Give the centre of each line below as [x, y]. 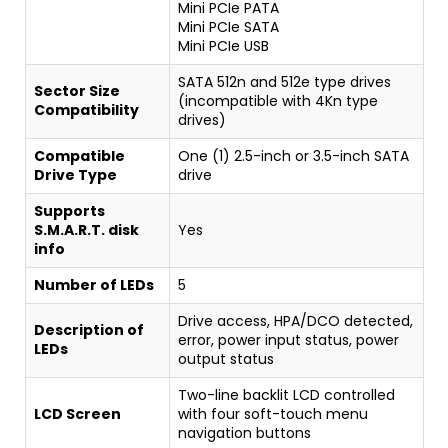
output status [226, 358]
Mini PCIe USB [223, 45]
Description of [89, 329]
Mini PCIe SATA [228, 26]
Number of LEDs [94, 284]
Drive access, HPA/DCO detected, [295, 320]
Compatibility [86, 109]
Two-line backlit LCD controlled [286, 394]
